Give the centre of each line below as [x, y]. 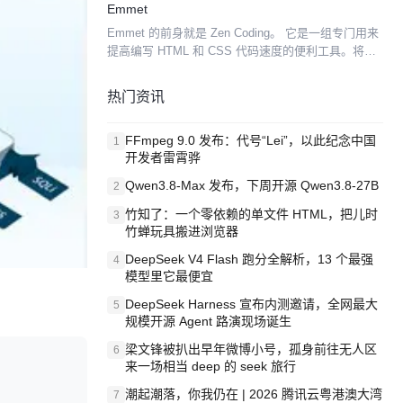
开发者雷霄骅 [163, 157]
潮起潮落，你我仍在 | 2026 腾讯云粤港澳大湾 [254, 394]
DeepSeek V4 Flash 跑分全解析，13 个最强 [249, 259]
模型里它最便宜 [169, 276]
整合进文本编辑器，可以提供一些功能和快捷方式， [242, 69]
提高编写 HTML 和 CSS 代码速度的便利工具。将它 [242, 51]
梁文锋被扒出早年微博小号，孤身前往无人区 [251, 349]
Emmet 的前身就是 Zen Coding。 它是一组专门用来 [243, 33]
